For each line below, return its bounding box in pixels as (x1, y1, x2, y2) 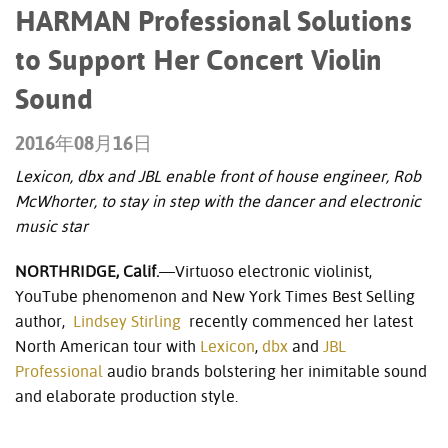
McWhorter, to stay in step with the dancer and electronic (15, 192, 421, 212)
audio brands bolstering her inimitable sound (103, 362, 427, 382)
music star (15, 217, 88, 237)
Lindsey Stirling (73, 312, 181, 332)
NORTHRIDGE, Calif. (15, 262, 159, 282)
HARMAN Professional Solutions (15, 4, 412, 37)
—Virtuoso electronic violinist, (159, 262, 372, 282)
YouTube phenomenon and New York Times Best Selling (15, 287, 415, 307)
